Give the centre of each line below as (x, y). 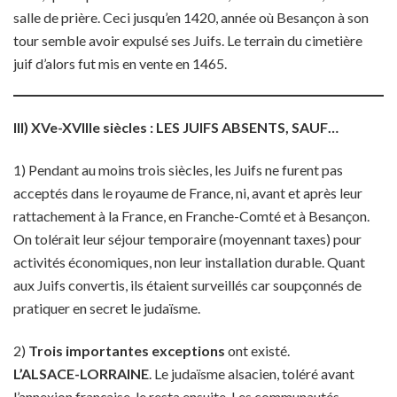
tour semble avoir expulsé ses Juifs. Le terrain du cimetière (188, 40)
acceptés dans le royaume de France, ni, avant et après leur (188, 193)
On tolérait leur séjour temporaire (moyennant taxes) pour (187, 239)
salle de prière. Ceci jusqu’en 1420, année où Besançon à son (191, 17)
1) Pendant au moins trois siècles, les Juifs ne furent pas (178, 170)
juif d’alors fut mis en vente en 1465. (120, 63)
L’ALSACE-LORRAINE (81, 374)
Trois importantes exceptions (127, 350)
